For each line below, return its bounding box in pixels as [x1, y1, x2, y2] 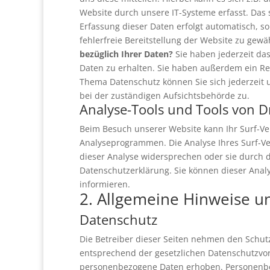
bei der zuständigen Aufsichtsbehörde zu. [80, 90, 250, 101]
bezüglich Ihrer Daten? [80, 48, 173, 60]
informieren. [80, 178, 130, 190]
